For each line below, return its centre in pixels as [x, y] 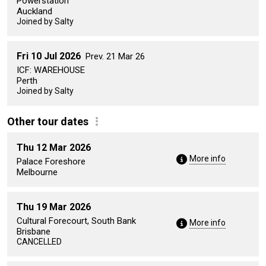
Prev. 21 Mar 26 [115, 56]
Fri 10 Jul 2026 [49, 56]
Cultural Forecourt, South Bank [76, 221]
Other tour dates [49, 121]
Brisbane [34, 231]
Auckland [34, 11]
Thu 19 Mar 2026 [54, 207]
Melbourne [37, 172]
